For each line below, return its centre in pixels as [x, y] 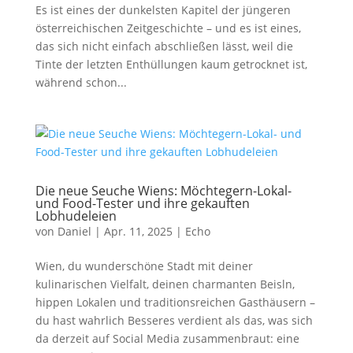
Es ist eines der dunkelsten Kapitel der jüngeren [163, 10]
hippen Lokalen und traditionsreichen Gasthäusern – [175, 302]
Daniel [74, 231]
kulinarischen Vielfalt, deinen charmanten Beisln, [165, 284]
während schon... [81, 82]
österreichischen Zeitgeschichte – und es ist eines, [168, 28]
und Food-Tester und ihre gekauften [142, 203]
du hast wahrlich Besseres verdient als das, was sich [174, 320]
